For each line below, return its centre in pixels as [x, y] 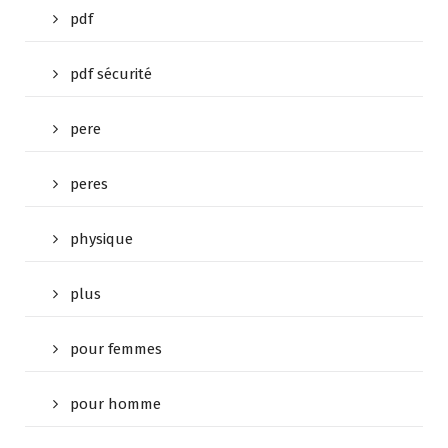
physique [101, 239]
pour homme [115, 404]
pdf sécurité [111, 74]
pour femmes [116, 349]
